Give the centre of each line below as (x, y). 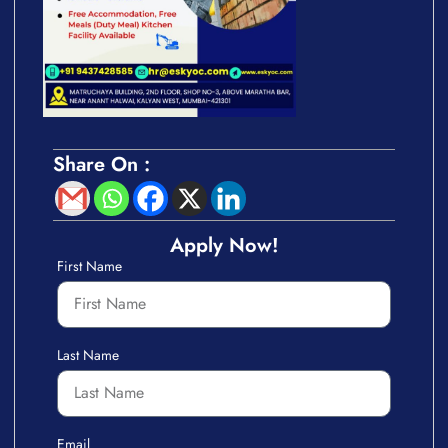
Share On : (101, 164)
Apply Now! (224, 245)
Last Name (88, 354)
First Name (89, 265)
